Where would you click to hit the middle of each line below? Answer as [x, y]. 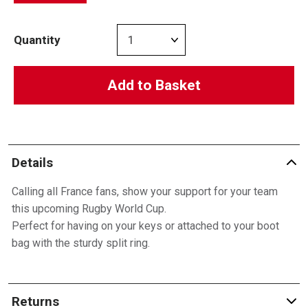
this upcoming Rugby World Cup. [89, 209]
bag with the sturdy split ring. [80, 243]
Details [32, 162]
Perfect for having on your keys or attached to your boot [145, 226]
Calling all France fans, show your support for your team [144, 191]
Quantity [37, 40]
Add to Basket [154, 85]
